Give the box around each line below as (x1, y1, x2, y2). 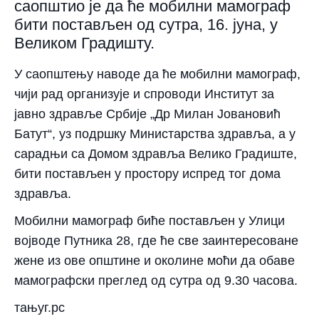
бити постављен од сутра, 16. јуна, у (14, 15, 278, 33)
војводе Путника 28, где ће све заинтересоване (14, 233, 298, 248)
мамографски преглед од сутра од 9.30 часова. (14, 273, 298, 288)
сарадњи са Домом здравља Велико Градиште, (14, 146, 297, 161)
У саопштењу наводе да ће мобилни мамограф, (14, 66, 300, 81)
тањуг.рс (14, 300, 65, 315)
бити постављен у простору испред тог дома (14, 166, 281, 181)
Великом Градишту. (14, 33, 155, 52)
